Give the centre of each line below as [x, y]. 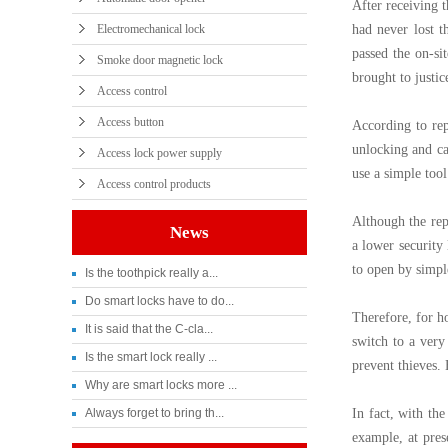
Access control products [154, 184]
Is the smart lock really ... [151, 357]
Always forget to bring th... [154, 413]
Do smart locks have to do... [159, 301]
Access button [130, 122]
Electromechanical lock [151, 29]
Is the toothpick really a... [151, 273]
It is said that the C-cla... [149, 329]
